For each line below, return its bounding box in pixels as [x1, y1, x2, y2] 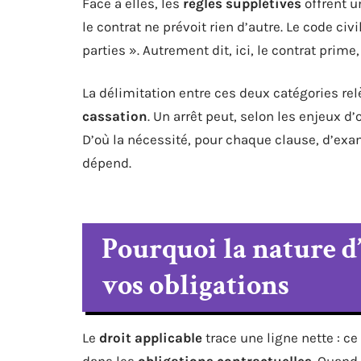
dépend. [82, 154, 131, 171]
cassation [82, 107, 147, 124]
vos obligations [102, 266, 289, 305]
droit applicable [99, 329, 202, 346]
